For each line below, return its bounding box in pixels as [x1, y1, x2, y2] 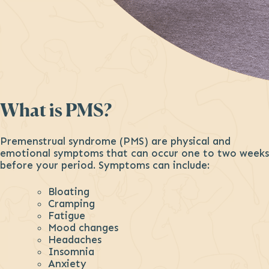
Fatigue [48, 209, 85, 222]
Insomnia [48, 245, 94, 258]
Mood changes [48, 221, 118, 234]
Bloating [48, 185, 89, 198]
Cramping [48, 197, 95, 210]
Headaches [48, 233, 101, 246]
